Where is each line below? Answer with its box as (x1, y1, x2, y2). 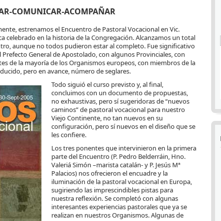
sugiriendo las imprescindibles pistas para (51, 185, 173, 195)
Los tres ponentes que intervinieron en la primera (51, 144, 196, 153)
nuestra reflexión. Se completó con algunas (51, 194, 178, 203)
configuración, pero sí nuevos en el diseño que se (51, 122, 195, 131)
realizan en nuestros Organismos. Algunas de (51, 211, 184, 220)
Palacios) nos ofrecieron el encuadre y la (51, 169, 168, 178)
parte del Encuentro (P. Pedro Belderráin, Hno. (51, 152, 185, 161)
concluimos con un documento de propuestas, (51, 88, 188, 98)
